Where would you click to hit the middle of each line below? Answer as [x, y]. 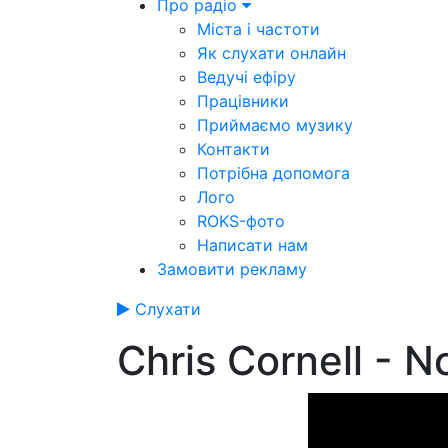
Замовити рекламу [232, 269]
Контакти [233, 149]
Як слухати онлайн [271, 53]
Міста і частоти [258, 29]
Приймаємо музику [275, 125]
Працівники [243, 101]
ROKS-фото [241, 221]
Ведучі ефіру [246, 77]
